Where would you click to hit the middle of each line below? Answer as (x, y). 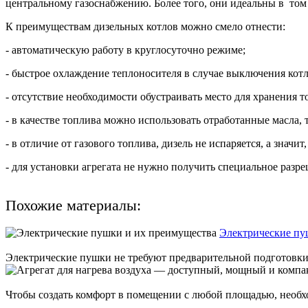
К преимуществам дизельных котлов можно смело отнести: (145, 26)
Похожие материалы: (73, 205)
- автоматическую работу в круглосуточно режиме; (125, 49)
